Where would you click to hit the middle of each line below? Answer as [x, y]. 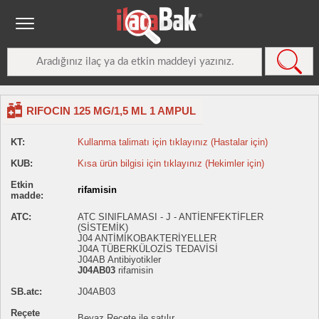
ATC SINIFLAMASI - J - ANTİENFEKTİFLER [171, 217]
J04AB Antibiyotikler [119, 260]
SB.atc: [26, 292]
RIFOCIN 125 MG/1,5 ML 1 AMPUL [111, 111]
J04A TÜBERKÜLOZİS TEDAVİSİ [148, 249]
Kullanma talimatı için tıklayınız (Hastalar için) [173, 142]
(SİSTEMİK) [103, 228]
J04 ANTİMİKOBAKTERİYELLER [147, 238]
